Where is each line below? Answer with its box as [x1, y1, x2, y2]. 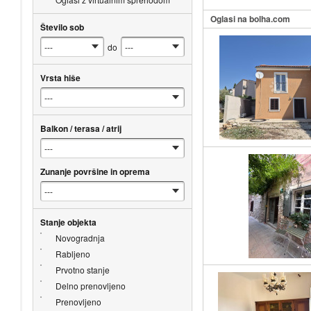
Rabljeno [55, 247, 90, 260]
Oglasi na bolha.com [210, 12, 290, 25]
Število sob [40, 20, 84, 33]
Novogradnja [55, 231, 105, 244]
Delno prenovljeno [55, 279, 126, 292]
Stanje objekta [40, 215, 96, 228]
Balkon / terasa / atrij [40, 121, 121, 135]
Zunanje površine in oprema [40, 165, 150, 178]
